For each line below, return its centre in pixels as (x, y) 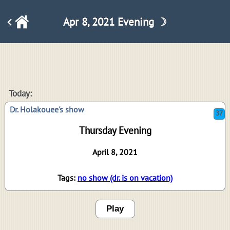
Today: (20, 94)
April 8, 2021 (115, 152)
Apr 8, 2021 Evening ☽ (115, 22)
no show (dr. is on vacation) (125, 178)
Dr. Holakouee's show (47, 110)
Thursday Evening (115, 131)
